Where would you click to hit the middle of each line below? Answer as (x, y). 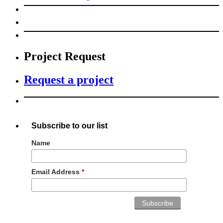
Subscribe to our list (69, 126)
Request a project (69, 80)
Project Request (65, 56)
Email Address (56, 171)
